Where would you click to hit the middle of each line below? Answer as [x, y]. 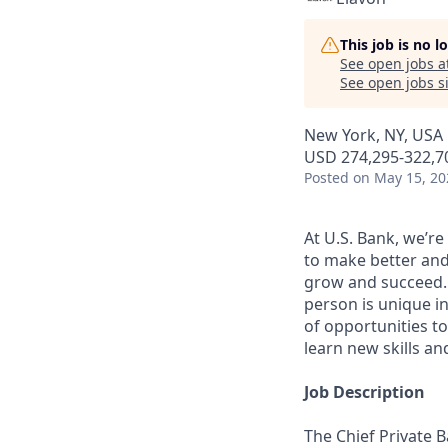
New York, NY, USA [373, 135]
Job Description [364, 392]
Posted [326, 177]
